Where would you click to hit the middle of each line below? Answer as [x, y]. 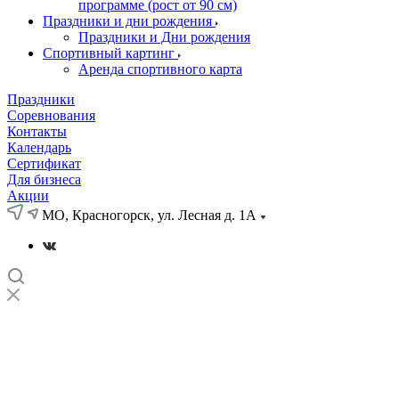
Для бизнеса [44, 180]
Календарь [39, 148]
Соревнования [51, 116]
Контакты [37, 132]
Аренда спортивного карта [160, 69]
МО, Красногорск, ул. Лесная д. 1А [149, 216]
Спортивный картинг [110, 53]
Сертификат [44, 164]
